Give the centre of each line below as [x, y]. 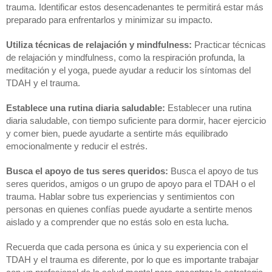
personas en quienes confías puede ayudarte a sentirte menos [129, 209]
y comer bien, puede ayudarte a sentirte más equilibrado [117, 133]
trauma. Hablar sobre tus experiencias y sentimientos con [120, 196]
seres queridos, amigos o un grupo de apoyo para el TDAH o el [131, 184]
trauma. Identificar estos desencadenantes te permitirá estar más [135, 7]
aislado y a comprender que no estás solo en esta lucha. [117, 222]
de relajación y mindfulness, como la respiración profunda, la [125, 57]
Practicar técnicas [230, 45]
